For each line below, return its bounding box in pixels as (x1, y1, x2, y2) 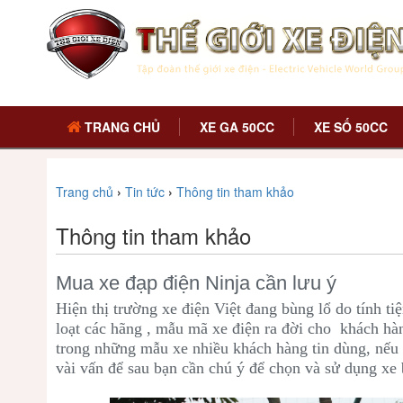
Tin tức (125, 183, 165, 201)
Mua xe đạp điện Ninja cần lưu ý (56, 272, 336, 294)
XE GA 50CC (199, 118, 274, 136)
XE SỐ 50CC (313, 118, 388, 136)
